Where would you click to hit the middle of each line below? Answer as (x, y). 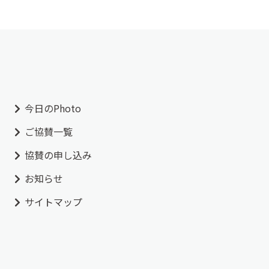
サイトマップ (53, 201)
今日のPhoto (53, 108)
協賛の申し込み (58, 155)
